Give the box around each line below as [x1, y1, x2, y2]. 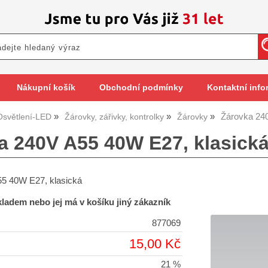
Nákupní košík [16, 83, 75, 92]
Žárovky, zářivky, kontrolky [65, 112, 164, 121]
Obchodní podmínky [99, 83, 183, 92]
